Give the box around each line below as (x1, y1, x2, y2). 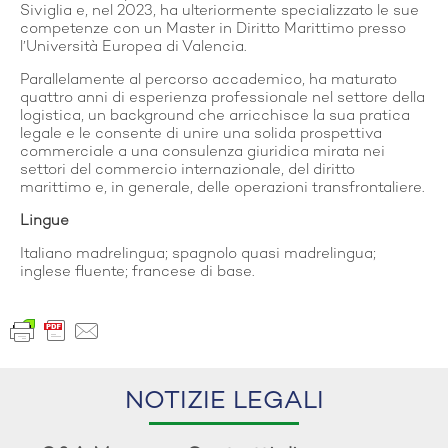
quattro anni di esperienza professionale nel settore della (20, 89, 425, 106)
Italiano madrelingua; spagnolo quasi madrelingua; (20, 245, 376, 262)
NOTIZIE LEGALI (124, 389, 324, 416)
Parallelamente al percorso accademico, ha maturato (20, 71, 397, 88)
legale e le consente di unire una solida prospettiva (20, 125, 382, 142)
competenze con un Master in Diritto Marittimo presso (20, 20, 406, 37)
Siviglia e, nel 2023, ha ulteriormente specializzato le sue (20, 2, 419, 19)
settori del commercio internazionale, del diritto (20, 161, 355, 178)
